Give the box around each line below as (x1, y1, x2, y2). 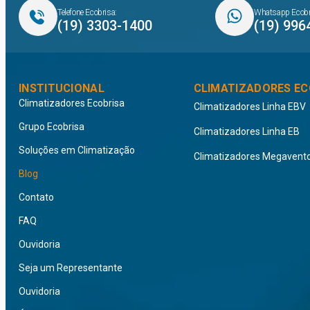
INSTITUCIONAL (19, 81, 104, 95)
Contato (19, 191, 54, 203)
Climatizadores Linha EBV (193, 100, 306, 112)
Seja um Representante (19, 262, 122, 273)
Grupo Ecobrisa (19, 120, 84, 132)
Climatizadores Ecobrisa (19, 97, 125, 109)
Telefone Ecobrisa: (57, 7, 117, 17)
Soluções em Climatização (19, 144, 135, 156)
